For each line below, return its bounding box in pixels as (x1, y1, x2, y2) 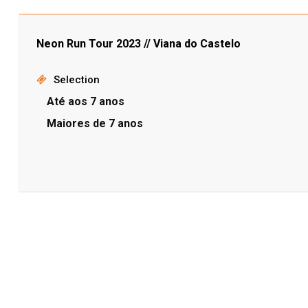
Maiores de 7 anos (46, 117, 143, 130)
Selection (53, 74, 100, 86)
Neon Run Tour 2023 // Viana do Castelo (36, 37, 241, 50)
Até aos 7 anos (46, 95, 124, 108)
